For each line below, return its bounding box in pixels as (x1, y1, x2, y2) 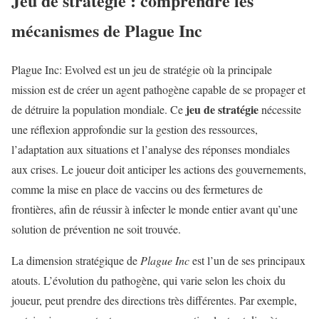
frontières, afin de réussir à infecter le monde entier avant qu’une (11, 201, 298, 216)
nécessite (258, 101, 301, 117)
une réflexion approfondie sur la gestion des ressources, (11, 121, 258, 137)
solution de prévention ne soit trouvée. (11, 221, 181, 236)
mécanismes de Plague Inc (11, 17, 202, 43)
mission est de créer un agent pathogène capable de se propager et (11, 81, 305, 97)
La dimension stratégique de (11, 252, 140, 268)
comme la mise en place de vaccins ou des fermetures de (11, 181, 263, 197)
